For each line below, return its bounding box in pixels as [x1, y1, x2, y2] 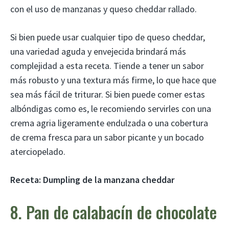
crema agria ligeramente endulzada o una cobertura [10, 117, 208, 129]
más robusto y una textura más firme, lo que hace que [10, 74, 216, 86]
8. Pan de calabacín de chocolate [10, 200, 217, 224]
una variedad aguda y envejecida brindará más [10, 45, 186, 58]
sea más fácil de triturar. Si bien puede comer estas [10, 88, 205, 101]
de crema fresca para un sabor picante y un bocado [10, 131, 204, 144]
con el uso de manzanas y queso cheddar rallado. [10, 3, 197, 15]
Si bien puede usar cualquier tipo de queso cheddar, [10, 31, 205, 43]
